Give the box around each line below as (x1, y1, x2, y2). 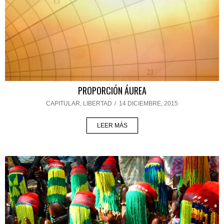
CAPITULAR (46, 100, 80, 107)
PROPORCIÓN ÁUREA (77, 84, 146, 97)
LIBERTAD (83, 100, 112, 107)
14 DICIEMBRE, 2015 (119, 100, 178, 107)
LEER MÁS (96, 122, 127, 129)
